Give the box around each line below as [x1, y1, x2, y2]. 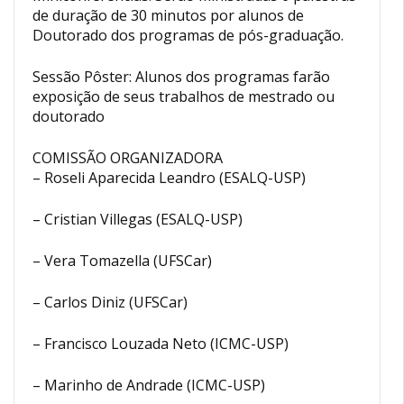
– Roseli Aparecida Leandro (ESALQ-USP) [32, 167, 306, 188]
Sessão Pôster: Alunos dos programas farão [32, 66, 330, 87]
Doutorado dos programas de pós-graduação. [32, 24, 344, 45]
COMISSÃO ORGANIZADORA [32, 147, 223, 168]
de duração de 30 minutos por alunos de [32, 5, 304, 25]
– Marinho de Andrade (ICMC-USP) [32, 374, 265, 395]
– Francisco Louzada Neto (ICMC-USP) [32, 333, 289, 353]
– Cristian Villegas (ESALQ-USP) [32, 208, 243, 229]
